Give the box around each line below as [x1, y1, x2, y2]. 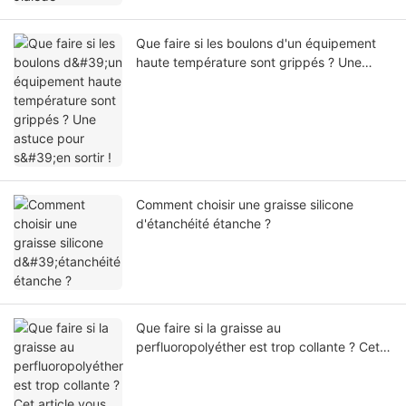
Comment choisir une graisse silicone [136, 197, 353, 213]
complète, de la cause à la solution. [136, 377, 343, 393]
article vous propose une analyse [136, 358, 331, 374]
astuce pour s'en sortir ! [136, 73, 275, 90]
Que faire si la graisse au [136, 320, 281, 336]
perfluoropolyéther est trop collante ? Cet [136, 339, 380, 355]
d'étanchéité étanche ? [136, 216, 271, 232]
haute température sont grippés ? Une [136, 54, 362, 71]
